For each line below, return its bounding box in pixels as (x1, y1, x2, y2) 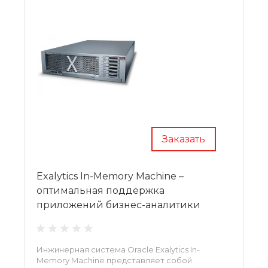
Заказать (162, 133, 205, 145)
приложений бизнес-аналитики (36, 199, 200, 211)
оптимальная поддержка (36, 184, 165, 196)
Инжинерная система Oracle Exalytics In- (36, 244, 200, 254)
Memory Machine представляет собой (36, 255, 192, 265)
